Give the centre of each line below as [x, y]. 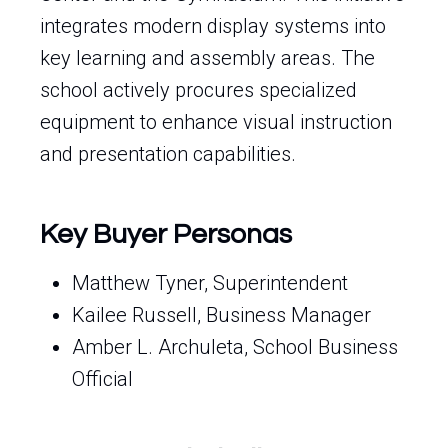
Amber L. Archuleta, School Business [235, 347]
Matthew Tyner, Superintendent [210, 283]
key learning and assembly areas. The [207, 58]
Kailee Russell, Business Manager [221, 315]
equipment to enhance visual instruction [216, 122]
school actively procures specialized [198, 90]
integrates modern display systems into [213, 26]
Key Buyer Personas [166, 234]
